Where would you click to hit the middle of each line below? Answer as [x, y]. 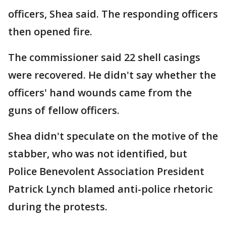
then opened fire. [50, 31]
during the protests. [58, 206]
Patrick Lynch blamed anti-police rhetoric [110, 189]
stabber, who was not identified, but [98, 153]
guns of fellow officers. [64, 110]
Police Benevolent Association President [106, 171]
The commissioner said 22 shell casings [104, 57]
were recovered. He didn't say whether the [112, 75]
